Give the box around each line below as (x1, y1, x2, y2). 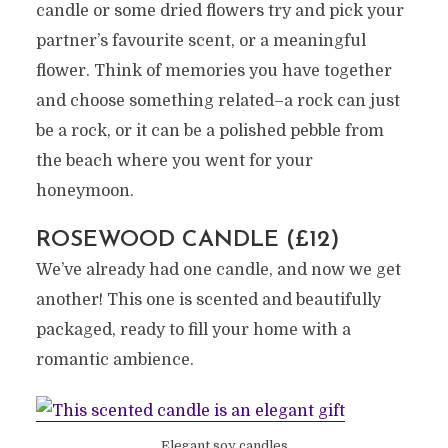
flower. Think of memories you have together (35, 61, 392, 80)
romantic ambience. (35, 350, 194, 369)
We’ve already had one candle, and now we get (35, 260, 401, 279)
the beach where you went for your (35, 151, 313, 170)
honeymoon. (35, 181, 134, 200)
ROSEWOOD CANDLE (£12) (35, 228, 340, 252)
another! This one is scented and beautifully (35, 290, 381, 309)
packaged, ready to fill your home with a (35, 320, 351, 339)
